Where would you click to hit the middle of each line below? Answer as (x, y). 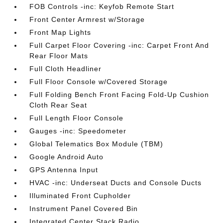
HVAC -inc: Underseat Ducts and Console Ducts (116, 183)
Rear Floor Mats (59, 56)
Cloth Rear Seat (58, 105)
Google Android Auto (67, 157)
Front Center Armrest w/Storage (87, 19)
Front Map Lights (60, 32)
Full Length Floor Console (77, 118)
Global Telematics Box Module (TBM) (97, 144)
